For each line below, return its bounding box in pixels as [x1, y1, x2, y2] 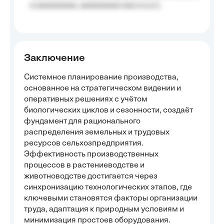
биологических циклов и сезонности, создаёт [24, 106, 193, 114]
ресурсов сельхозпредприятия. [24, 139, 143, 147]
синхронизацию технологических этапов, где [24, 183, 192, 191]
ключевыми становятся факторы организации [24, 194, 197, 202]
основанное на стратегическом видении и [24, 84, 181, 92]
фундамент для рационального [24, 117, 140, 125]
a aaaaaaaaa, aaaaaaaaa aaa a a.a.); [30, 1, 160, 9]
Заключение [24, 53, 85, 63]
